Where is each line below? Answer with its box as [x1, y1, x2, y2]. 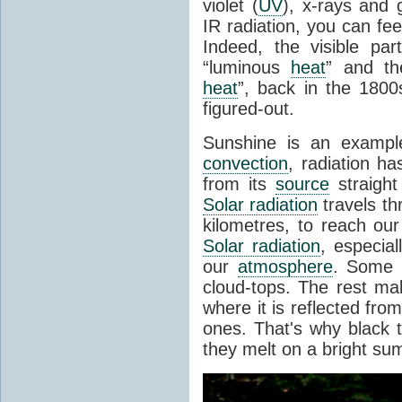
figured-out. [203, 98, 294, 118]
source [275, 173, 330, 194]
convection [203, 153, 288, 173]
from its [203, 173, 276, 194]
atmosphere [237, 256, 333, 276]
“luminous [203, 57, 292, 77]
